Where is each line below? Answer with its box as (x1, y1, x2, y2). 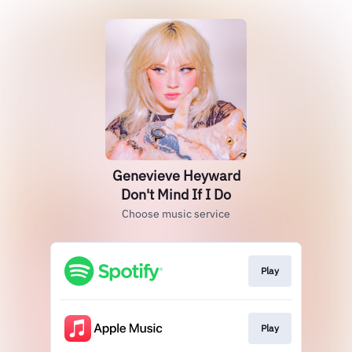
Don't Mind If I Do (121, 185, 231, 203)
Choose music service (122, 207, 230, 221)
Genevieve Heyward (112, 167, 240, 185)
